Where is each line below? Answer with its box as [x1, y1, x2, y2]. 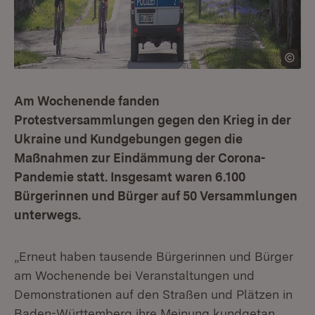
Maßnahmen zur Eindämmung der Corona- [14, 150, 265, 165]
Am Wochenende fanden [14, 94, 160, 108]
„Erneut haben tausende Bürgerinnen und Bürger [14, 249, 293, 264]
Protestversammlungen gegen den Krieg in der [14, 112, 291, 127]
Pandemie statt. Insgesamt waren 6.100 [14, 169, 245, 184]
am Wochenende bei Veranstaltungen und [14, 268, 255, 283]
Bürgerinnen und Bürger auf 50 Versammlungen [14, 188, 297, 203]
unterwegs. [14, 207, 81, 222]
